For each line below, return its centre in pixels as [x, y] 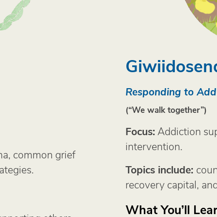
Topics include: [160, 169]
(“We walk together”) [166, 109]
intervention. [154, 146]
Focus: [140, 131]
